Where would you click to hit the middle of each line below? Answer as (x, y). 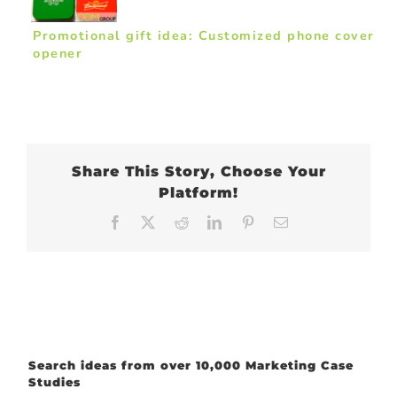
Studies (54, 382)
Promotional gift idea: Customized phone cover (204, 35)
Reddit (211, 221)
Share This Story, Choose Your (198, 171)
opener (58, 53)
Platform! (198, 192)
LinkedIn (253, 221)
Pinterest (285, 221)
